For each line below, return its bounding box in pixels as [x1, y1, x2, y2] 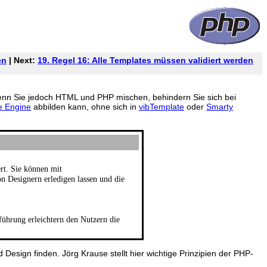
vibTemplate [139, 102, 184, 112]
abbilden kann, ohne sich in [31, 102, 139, 112]
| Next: [7, 55, 38, 65]
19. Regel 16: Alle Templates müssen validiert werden [38, 55, 253, 65]
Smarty [206, 102, 233, 112]
